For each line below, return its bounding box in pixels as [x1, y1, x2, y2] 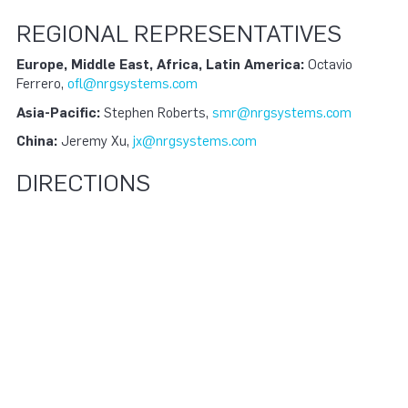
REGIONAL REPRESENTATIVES [16, 18, 342, 48]
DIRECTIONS [16, 168, 150, 198]
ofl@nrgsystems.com [67, 76, 198, 92]
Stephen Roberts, [100, 104, 212, 121]
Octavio [304, 56, 352, 73]
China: [16, 133, 61, 149]
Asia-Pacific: [16, 104, 100, 121]
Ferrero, [16, 76, 67, 92]
